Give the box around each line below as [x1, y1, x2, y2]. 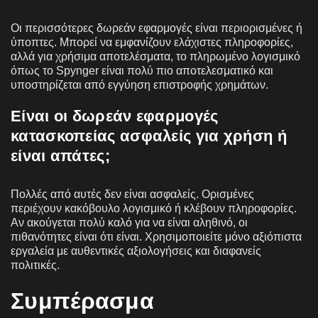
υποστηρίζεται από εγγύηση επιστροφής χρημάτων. [11, 78, 268, 91]
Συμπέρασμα [11, 287, 154, 314]
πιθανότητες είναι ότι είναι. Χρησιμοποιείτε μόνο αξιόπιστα [11, 230, 302, 243]
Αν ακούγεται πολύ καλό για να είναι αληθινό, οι [11, 216, 248, 229]
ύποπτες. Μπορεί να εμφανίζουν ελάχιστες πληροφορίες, [11, 35, 293, 48]
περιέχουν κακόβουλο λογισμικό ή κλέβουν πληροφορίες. [11, 202, 297, 214]
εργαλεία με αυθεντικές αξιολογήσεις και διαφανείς [11, 244, 261, 257]
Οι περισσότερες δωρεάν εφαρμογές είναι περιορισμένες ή [11, 21, 302, 34]
